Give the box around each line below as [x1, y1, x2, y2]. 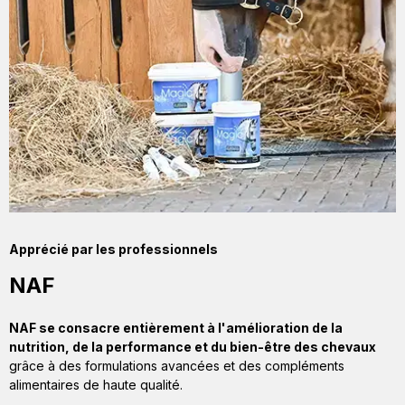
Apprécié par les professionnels [9, 240, 218, 257]
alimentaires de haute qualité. [9, 376, 183, 392]
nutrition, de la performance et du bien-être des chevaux [9, 338, 376, 354]
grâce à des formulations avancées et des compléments [9, 357, 344, 373]
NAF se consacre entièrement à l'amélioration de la [9, 319, 343, 335]
